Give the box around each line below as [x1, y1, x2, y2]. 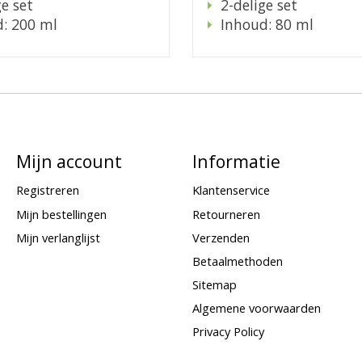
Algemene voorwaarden [192, 300, 321, 317]
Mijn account [15, 149, 122, 174]
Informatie [192, 149, 280, 174]
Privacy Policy [192, 323, 264, 340]
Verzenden [192, 229, 250, 246]
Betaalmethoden [192, 252, 283, 269]
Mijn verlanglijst [15, 229, 100, 246]
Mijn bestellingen [15, 205, 107, 222]
